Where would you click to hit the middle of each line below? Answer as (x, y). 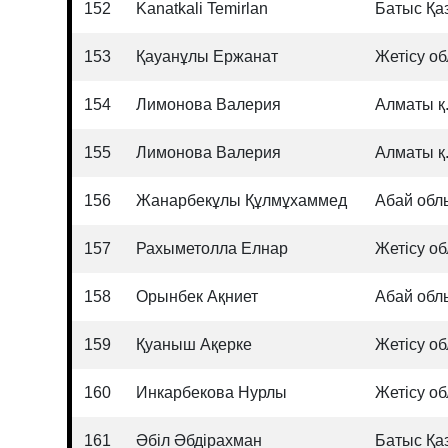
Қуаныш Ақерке (194, 344)
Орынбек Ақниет (197, 296)
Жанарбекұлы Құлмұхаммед (242, 200)
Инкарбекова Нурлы (212, 392)
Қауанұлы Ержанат (207, 56)
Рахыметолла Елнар (212, 248)
